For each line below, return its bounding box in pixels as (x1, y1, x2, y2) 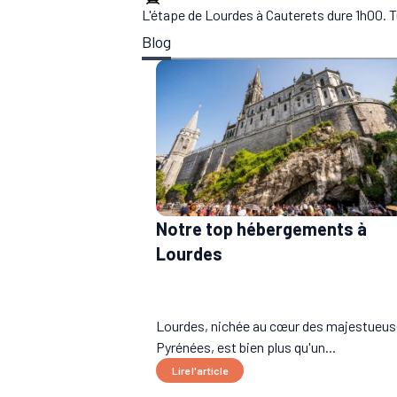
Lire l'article (172, 364, 228, 378)
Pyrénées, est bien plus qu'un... (156, 339, 336, 356)
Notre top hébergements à (156, 218, 367, 240)
